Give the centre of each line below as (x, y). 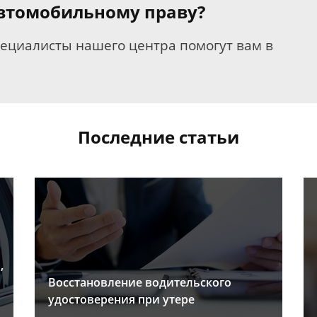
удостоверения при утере (121, 300)
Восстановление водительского (140, 283)
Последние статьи (158, 137)
